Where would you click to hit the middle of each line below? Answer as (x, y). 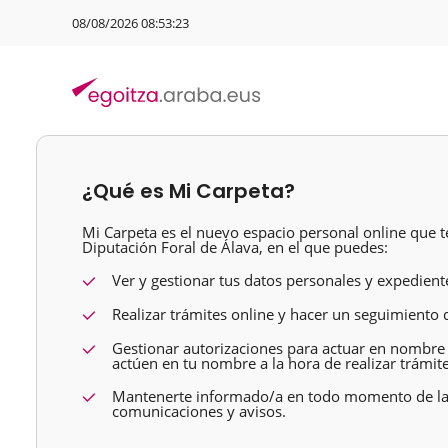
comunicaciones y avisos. (199, 411)
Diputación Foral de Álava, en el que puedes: (235, 247)
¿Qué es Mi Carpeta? (188, 191)
